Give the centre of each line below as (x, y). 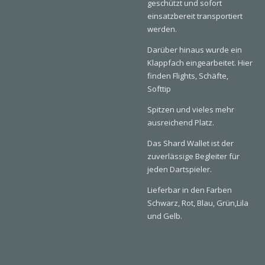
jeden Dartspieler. (180, 169)
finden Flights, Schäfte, (188, 75)
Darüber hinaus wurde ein (195, 49)
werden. (162, 29)
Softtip (159, 88)
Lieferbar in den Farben (190, 190)
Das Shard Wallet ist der (190, 143)
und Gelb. (165, 216)
